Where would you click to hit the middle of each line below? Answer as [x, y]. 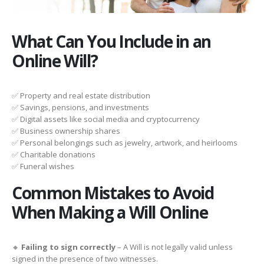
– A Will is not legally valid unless [174, 247]
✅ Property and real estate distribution [81, 96]
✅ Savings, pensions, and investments [80, 108]
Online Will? [55, 61]
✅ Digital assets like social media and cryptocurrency [106, 119]
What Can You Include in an [111, 42]
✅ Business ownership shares [66, 131]
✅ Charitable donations [54, 155]
